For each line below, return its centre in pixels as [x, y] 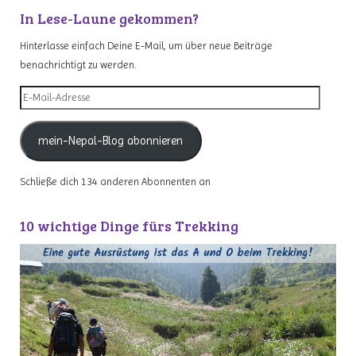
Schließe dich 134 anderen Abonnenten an [115, 182]
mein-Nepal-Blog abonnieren [111, 141]
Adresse [37, 132]
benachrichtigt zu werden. [78, 64]
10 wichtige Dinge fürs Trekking [129, 226]
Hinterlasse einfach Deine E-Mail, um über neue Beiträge [146, 45]
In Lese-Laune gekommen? [109, 18]
